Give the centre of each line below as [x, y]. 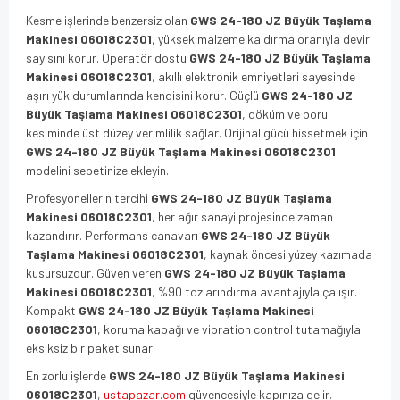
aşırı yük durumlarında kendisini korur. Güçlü [144, 95]
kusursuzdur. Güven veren [95, 272]
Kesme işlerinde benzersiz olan [108, 20]
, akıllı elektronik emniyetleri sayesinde [254, 76]
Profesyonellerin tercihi [88, 197]
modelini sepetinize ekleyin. [97, 170]
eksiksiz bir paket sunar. [91, 347]
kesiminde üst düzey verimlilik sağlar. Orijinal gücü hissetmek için [197, 132]
